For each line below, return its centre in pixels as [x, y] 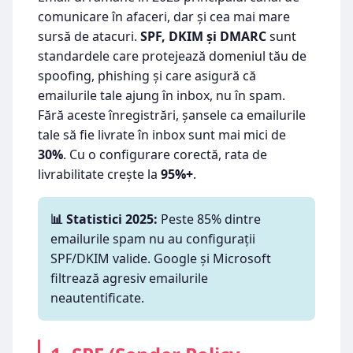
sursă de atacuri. [89, 36]
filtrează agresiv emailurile [129, 278]
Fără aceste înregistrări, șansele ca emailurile [172, 115]
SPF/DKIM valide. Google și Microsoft [161, 258]
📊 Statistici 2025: [104, 219]
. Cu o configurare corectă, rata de [165, 154]
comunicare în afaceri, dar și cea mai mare [164, 17]
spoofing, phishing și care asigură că [147, 76]
